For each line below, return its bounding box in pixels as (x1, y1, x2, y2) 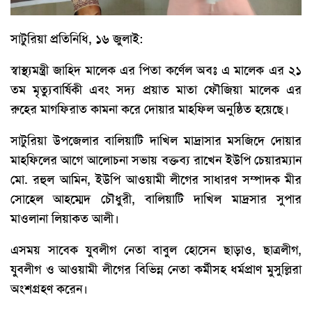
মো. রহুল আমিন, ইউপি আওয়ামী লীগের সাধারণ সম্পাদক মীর (10, 171, 302, 188)
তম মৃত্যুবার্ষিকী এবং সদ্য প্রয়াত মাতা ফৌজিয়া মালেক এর (10, 81, 302, 98)
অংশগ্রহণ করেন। (10, 280, 88, 297)
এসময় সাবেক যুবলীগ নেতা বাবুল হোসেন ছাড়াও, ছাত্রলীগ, (10, 241, 302, 258)
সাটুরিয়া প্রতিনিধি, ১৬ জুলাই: (10, 30, 143, 47)
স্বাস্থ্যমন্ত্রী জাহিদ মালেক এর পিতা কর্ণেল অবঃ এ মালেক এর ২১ (10, 61, 302, 79)
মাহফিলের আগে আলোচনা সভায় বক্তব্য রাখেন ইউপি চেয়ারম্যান (10, 151, 302, 169)
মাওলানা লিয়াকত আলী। (10, 210, 119, 227)
